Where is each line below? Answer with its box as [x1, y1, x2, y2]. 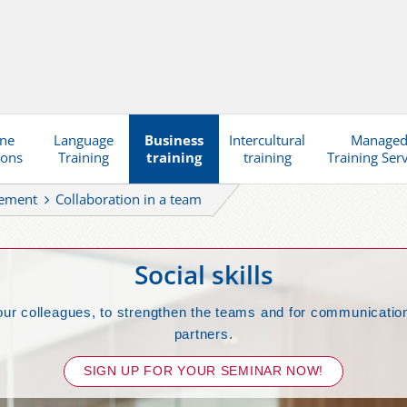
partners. [174, 325, 233, 342]
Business [144, 131, 203, 150]
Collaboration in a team [55, 190, 203, 209]
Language [54, 131, 114, 150]
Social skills [134, 257, 273, 293]
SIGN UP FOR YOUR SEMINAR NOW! [83, 363, 324, 379]
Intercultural [229, 131, 306, 150]
